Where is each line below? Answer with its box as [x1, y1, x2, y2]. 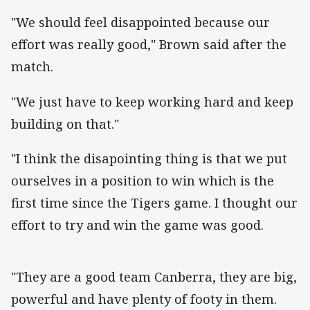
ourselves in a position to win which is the [11, 172, 274, 189]
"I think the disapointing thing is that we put [11, 149, 287, 167]
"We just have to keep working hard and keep [11, 93, 293, 110]
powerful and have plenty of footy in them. [11, 290, 280, 307]
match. [11, 58, 53, 75]
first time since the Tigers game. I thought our [11, 194, 298, 211]
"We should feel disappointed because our [11, 14, 270, 31]
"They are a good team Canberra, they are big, [11, 268, 297, 285]
